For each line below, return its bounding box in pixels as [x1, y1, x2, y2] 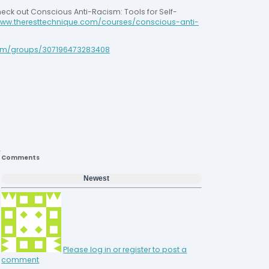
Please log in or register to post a [63, 244, 187, 255]
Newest [83, 174, 110, 183]
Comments [1, 153, 40, 163]
